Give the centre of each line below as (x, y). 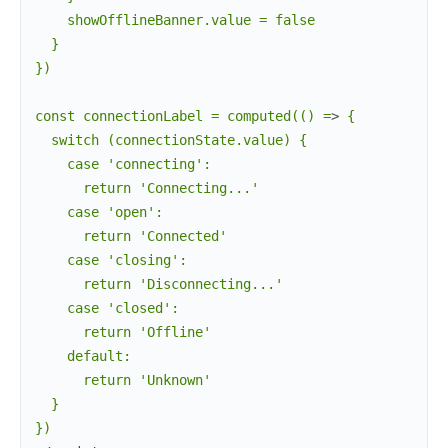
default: (83, 355)
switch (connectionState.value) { (171, 139)
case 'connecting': (123, 163)
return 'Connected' (131, 235)
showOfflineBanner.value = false (175, 19)
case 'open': (99, 211)
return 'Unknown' (123, 379)
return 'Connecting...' (147, 187)
